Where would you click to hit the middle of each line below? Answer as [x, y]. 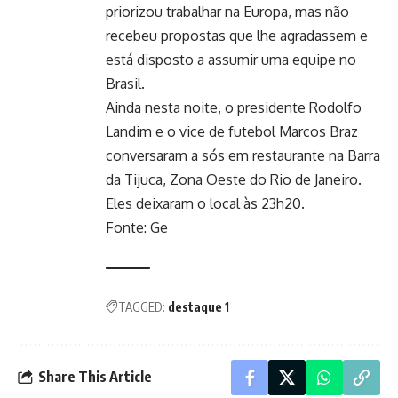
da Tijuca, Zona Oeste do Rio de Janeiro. [234, 179]
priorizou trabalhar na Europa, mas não [227, 11]
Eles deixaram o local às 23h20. [205, 203]
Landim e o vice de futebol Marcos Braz [232, 131]
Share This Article [95, 377]
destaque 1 [199, 306]
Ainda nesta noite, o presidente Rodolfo [234, 107]
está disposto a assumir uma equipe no [231, 59]
